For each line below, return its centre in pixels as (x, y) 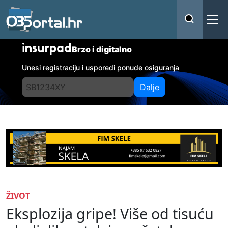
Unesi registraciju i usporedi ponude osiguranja (101, 67)
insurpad (47, 49)
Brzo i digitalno (102, 49)
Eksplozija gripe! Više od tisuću (110, 213)
